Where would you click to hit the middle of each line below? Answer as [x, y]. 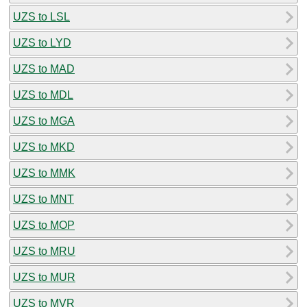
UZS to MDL [43, 95]
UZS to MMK [44, 173]
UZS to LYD [42, 42]
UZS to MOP [44, 225]
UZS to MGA [44, 121]
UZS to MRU [44, 251]
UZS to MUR [44, 277]
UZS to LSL [41, 16]
